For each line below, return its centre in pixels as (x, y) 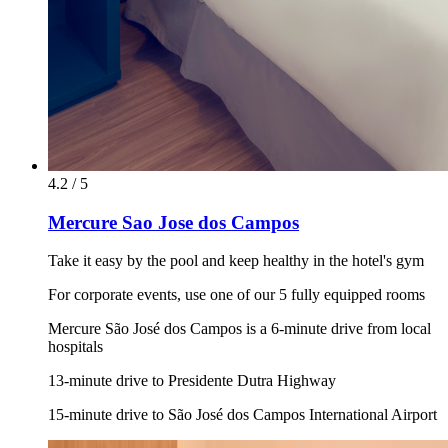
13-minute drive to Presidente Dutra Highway (192, 381)
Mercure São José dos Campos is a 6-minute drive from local (239, 329)
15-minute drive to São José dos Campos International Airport (242, 415)
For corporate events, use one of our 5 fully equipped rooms (236, 295)
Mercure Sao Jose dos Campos (173, 222)
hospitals (75, 347)
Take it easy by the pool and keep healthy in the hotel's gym (236, 261)
